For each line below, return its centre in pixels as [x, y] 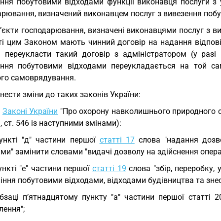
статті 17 [117, 140]
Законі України [30, 111]
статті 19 [109, 168]
